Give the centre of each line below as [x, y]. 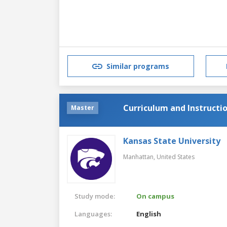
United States [176, 157]
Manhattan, [140, 157]
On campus [156, 196]
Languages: [93, 214]
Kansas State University [172, 141]
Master [83, 107]
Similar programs [138, 66]
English [149, 214]
